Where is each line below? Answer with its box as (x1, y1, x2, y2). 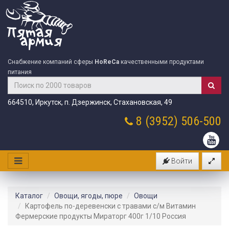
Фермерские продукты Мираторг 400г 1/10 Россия (15, 212, 186, 220)
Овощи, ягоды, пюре (54, 192, 123, 200)
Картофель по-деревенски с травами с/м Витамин (25, 202, 196, 210)
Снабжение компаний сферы (8, 58, 95, 65)
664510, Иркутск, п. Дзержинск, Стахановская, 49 (8, 98, 172, 106)
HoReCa (95, 58, 119, 65)
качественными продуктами (119, 58, 204, 65)
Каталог (15, 192, 43, 200)
